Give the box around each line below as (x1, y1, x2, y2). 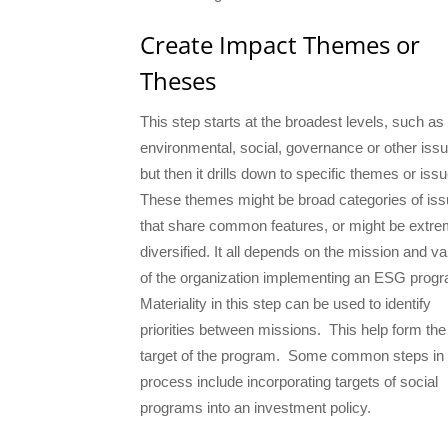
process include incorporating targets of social (140, 373, 438, 391)
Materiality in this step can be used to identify (140, 295, 431, 313)
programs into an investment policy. (140, 399, 379, 417)
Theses (140, 64, 216, 98)
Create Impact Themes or (140, 28, 420, 62)
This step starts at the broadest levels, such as (140, 113, 444, 131)
